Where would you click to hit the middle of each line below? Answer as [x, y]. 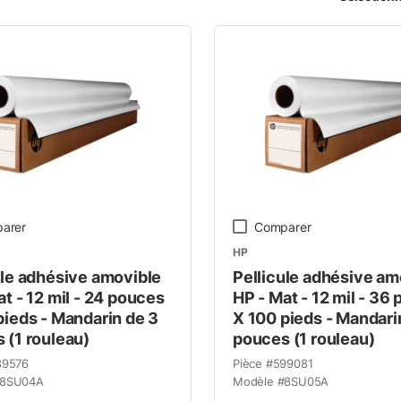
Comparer [282, 226]
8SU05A [307, 381]
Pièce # [252, 363]
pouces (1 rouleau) [303, 338]
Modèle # [258, 381]
